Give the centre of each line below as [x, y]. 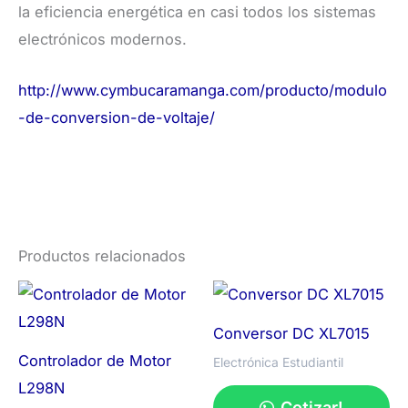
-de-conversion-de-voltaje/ [117, 118]
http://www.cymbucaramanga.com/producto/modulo [203, 91]
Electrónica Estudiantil [278, 362]
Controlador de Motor [95, 360]
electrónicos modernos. [102, 40]
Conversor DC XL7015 [291, 333]
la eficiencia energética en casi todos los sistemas [197, 12]
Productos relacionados [102, 256]
